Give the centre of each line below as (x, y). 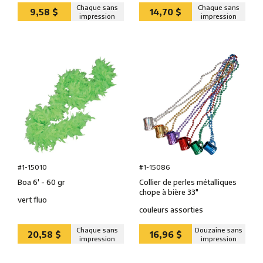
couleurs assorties (171, 210)
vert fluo (32, 200)
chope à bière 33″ (168, 192)
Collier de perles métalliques (188, 182)
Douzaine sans (219, 230)
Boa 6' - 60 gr (41, 182)
